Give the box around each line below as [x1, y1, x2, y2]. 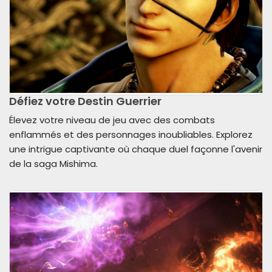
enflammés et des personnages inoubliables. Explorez [9, 128, 253, 141]
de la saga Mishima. [9, 157, 98, 171]
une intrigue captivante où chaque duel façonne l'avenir [9, 143, 262, 156]
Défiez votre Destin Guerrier [9, 93, 161, 109]
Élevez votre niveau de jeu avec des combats [9, 114, 215, 127]
